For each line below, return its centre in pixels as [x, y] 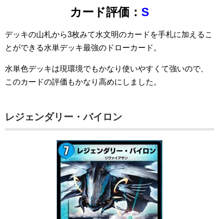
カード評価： [106, 12]
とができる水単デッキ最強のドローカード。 [83, 47]
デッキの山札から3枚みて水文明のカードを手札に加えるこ [109, 34]
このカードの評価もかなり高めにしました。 [83, 82]
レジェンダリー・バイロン [64, 117]
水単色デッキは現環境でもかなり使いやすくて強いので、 [107, 68]
